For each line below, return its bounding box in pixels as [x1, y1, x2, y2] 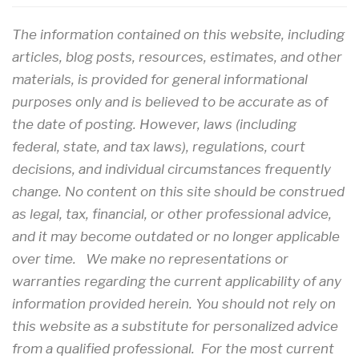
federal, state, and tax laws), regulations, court [12, 139, 305, 155]
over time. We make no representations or [12, 251, 288, 268]
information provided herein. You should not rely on [12, 296, 336, 313]
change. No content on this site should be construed [12, 184, 345, 200]
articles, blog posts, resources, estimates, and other [12, 49, 342, 66]
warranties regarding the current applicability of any [12, 273, 341, 290]
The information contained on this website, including [12, 26, 345, 43]
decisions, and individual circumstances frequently [12, 161, 331, 178]
